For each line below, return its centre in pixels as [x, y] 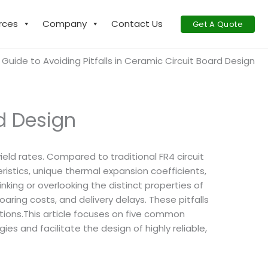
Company [64, 24]
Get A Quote [217, 24]
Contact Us [137, 24]
